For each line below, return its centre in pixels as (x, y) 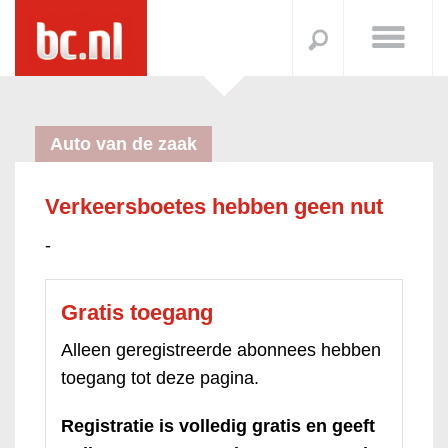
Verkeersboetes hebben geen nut (214, 206)
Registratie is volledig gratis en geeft (218, 426)
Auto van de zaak (123, 144)
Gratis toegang (137, 312)
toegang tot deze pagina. (160, 378)
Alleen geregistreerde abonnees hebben (221, 350)
